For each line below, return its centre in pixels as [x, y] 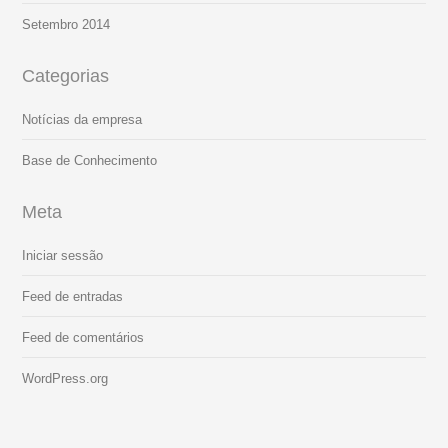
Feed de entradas [73, 297]
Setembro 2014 [66, 25]
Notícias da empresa [82, 120]
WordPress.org [65, 379]
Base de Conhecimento [90, 161]
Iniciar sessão [63, 256]
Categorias [66, 76]
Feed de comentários [83, 338]
